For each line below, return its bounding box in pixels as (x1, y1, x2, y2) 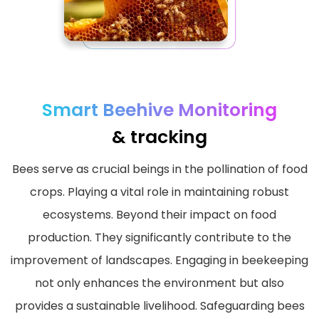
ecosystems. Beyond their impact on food (43, 206, 276, 223)
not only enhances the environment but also (35, 274, 284, 291)
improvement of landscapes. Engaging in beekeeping (11, 251, 308, 268)
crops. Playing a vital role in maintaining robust (30, 183, 289, 200)
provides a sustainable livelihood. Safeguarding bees (14, 297, 305, 314)
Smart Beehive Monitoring (42, 97, 277, 122)
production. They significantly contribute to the (28, 229, 291, 246)
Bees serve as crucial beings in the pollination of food (11, 160, 308, 177)
